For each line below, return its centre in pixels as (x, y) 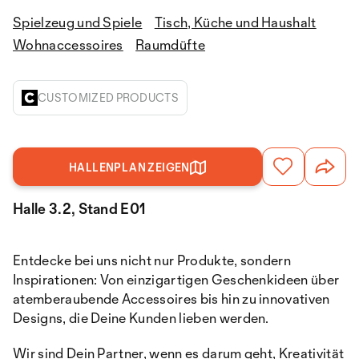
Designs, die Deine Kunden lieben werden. (141, 318)
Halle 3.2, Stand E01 (80, 208)
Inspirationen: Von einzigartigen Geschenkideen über (176, 279)
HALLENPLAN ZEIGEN (129, 167)
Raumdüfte (171, 44)
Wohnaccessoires (68, 44)
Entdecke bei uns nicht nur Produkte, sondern (152, 260)
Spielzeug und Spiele (78, 22)
